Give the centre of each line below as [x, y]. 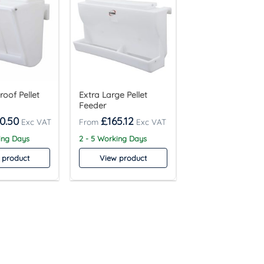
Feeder [93, 106]
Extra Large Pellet [113, 95]
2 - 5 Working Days [113, 139]
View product [123, 158]
